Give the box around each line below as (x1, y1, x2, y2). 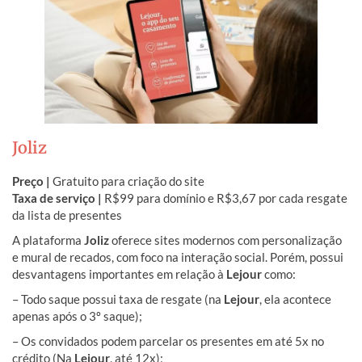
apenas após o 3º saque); (12, 308, 142, 323)
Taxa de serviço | (12, 190, 104, 205)
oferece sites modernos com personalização (109, 232, 342, 247)
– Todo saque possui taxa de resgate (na (12, 291, 224, 306)
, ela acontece (259, 291, 331, 306)
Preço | (12, 173, 53, 188)
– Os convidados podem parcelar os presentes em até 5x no (12, 333, 324, 348)
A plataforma (12, 232, 84, 247)
